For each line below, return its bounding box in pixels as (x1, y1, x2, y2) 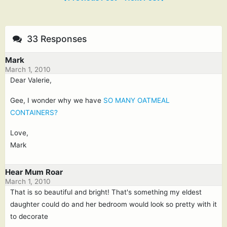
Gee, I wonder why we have (10, 96, 103, 104)
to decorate (10, 212, 48, 220)
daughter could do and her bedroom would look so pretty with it (10, 200, 217, 208)
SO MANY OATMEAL (103, 96, 170, 104)
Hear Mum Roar (5, 167, 63, 177)
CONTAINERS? (10, 108, 58, 117)
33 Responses (24, 33, 87, 44)
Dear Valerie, (10, 76, 52, 84)
